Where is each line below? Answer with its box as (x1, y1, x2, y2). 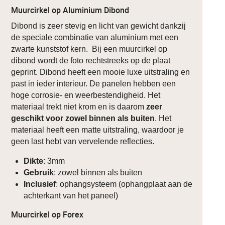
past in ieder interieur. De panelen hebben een (11, 79, 176, 88)
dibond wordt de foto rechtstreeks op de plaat (11, 56, 171, 65)
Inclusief (24, 179, 56, 188)
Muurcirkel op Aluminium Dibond (11, 4, 130, 16)
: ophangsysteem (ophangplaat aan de (56, 179, 193, 188)
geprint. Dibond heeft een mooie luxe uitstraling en (11, 67, 190, 76)
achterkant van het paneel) (24, 191, 119, 200)
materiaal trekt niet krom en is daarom (11, 102, 145, 111)
